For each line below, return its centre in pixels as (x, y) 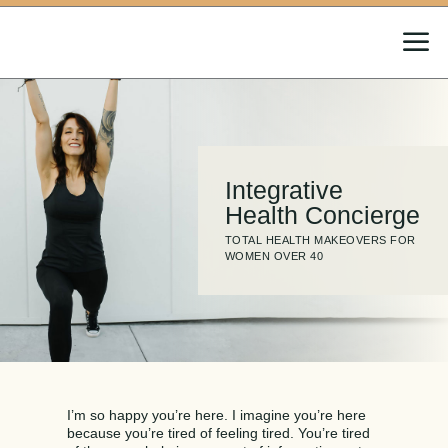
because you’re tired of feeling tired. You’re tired (219, 432)
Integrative (283, 189)
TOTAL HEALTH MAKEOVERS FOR (320, 239)
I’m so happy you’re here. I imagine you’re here (217, 414)
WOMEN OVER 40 (274, 255)
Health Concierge (322, 214)
